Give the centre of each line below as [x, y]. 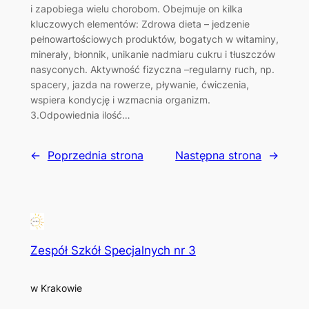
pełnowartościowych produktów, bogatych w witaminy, [154, 39]
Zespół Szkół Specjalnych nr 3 [113, 250]
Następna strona [219, 156]
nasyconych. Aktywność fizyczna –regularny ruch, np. [152, 69]
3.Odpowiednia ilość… [80, 114]
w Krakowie [56, 288]
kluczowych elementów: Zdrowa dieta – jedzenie [140, 23]
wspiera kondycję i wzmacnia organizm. [120, 99]
